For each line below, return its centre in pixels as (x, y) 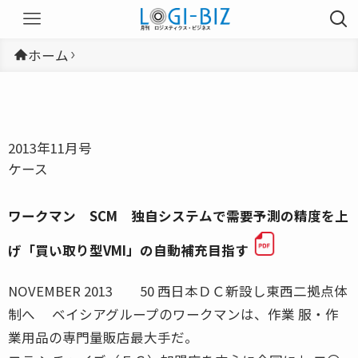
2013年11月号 (50, 147)
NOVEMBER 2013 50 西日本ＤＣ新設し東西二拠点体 (178, 290)
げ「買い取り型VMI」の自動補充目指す (128, 250)
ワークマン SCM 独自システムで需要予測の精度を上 (178, 215)
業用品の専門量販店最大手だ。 (103, 337)
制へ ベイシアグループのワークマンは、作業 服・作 (173, 314)
